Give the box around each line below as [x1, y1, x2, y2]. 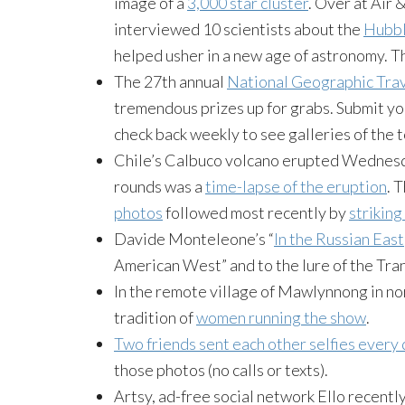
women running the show [196, 307, 366, 327]
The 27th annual [114, 71, 227, 91]
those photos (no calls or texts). [114, 360, 328, 380]
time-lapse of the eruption [205, 176, 387, 196]
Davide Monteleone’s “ [114, 229, 274, 249]
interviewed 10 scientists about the [114, 19, 363, 39]
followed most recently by [163, 202, 349, 222]
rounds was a [114, 176, 205, 196]
